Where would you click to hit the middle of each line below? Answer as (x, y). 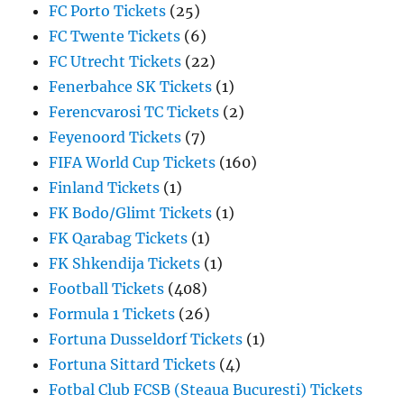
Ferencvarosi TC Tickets (134, 112)
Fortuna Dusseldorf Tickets (146, 340)
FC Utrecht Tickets (115, 62)
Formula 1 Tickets (112, 314)
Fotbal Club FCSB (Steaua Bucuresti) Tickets (206, 390)
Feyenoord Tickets (115, 138)
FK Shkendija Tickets (125, 264)
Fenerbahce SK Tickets (131, 87)
